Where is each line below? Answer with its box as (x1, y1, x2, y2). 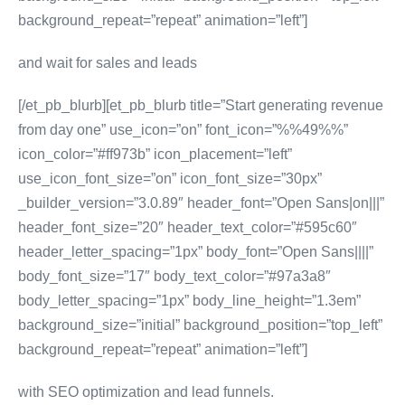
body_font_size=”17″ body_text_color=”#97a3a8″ (18, 268, 331, 284)
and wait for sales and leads (18, 55, 197, 71)
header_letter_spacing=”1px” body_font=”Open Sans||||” (18, 244, 373, 259)
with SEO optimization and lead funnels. (18, 384, 274, 400)
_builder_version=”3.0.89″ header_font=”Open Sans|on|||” (18, 195, 384, 211)
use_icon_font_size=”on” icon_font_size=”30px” (18, 171, 322, 186)
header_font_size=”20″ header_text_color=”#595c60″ (18, 220, 357, 235)
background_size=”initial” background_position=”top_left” (18, 317, 382, 333)
